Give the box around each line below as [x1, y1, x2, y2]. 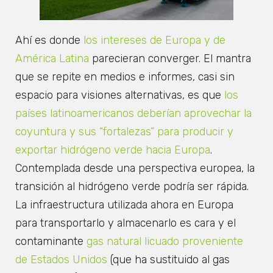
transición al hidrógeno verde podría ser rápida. [15, 180, 249, 194]
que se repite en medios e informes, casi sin [15, 70, 235, 84]
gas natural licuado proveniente [83, 235, 243, 249]
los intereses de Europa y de [83, 34, 225, 48]
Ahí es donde [15, 34, 83, 48]
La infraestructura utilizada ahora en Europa [15, 198, 233, 212]
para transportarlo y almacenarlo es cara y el [15, 216, 236, 230]
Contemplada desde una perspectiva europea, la [15, 161, 255, 175]
